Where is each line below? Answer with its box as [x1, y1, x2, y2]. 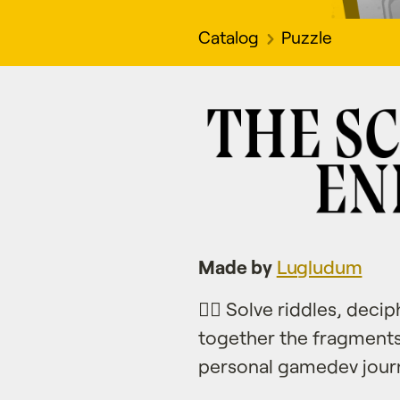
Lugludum [276, 254, 362, 278]
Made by [198, 254, 277, 278]
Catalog [198, 27, 259, 48]
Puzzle [280, 27, 332, 48]
